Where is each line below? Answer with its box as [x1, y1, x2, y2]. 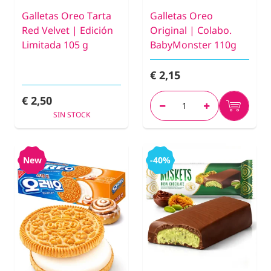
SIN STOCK [53, 109, 90, 120]
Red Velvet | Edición [22, 24, 113, 38]
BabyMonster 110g [150, 38, 237, 52]
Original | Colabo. [150, 24, 232, 38]
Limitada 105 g [22, 38, 88, 52]
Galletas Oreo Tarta [22, 9, 111, 23]
